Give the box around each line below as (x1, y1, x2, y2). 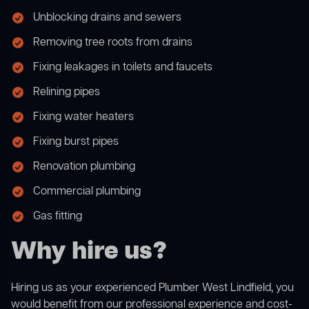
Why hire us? (11, 235, 167, 270)
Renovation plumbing (33, 159, 135, 175)
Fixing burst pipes (33, 134, 119, 150)
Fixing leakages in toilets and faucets (33, 60, 212, 76)
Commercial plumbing (33, 184, 141, 200)
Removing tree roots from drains (33, 35, 192, 51)
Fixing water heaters (33, 110, 134, 126)
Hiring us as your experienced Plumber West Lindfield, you (11, 281, 294, 297)
